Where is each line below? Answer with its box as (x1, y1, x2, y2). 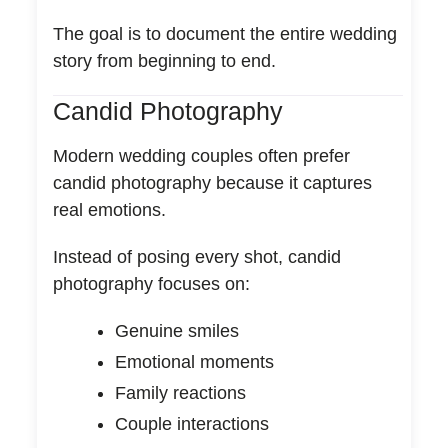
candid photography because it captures (52, 172, 372, 193)
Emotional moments (114, 351, 274, 372)
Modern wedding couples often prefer (52, 145, 350, 166)
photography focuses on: (52, 273, 250, 294)
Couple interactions (114, 413, 269, 434)
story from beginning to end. (52, 50, 276, 71)
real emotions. (52, 199, 166, 220)
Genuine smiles (114, 320, 239, 341)
